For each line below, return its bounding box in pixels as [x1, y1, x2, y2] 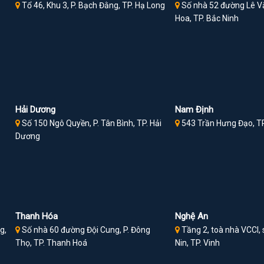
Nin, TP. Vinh [175, 238, 220, 248]
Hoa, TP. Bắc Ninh [175, 14, 239, 24]
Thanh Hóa [15, 211, 58, 222]
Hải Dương [15, 104, 56, 115]
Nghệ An [175, 211, 209, 222]
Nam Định [175, 104, 214, 115]
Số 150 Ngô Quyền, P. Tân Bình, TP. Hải [20, 118, 162, 128]
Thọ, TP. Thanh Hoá [15, 238, 88, 248]
